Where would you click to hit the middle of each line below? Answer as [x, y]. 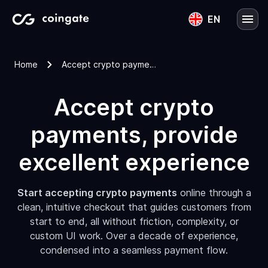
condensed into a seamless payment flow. [134, 250]
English [186, 52]
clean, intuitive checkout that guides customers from [134, 207]
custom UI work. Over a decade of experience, [134, 236]
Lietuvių [188, 76]
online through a [214, 193]
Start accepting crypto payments [97, 193]
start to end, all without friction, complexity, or [134, 221]
